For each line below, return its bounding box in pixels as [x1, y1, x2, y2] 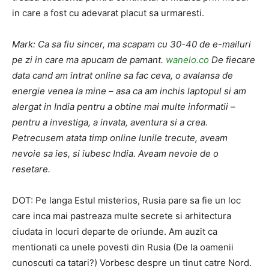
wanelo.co [166, 54, 209, 65]
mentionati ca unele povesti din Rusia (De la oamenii [12, 241, 234, 253]
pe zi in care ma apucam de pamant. [12, 54, 166, 65]
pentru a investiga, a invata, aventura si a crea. [12, 116, 208, 128]
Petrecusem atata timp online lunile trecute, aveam [12, 132, 228, 144]
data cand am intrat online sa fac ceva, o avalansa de [12, 70, 233, 81]
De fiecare [209, 54, 255, 65]
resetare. [12, 163, 50, 175]
